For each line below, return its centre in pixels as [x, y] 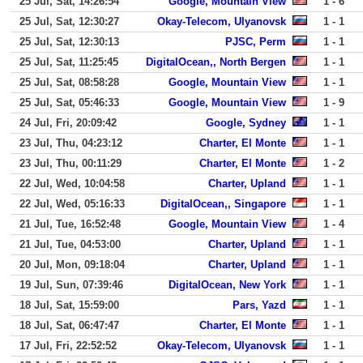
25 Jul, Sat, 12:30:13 [69, 42]
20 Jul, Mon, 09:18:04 [72, 265]
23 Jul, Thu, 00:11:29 [70, 163]
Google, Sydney [246, 123]
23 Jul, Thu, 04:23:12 [71, 143]
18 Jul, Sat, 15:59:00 [69, 305]
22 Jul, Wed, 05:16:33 [72, 204]
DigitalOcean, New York [227, 285]
